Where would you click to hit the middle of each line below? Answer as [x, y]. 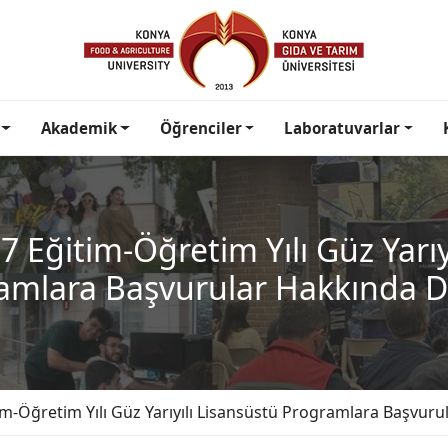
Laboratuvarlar [342, 128]
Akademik [78, 128]
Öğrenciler [200, 128]
